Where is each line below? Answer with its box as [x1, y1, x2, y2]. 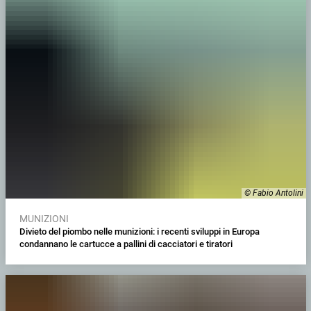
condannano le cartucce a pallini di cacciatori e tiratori [19, 238, 233, 249]
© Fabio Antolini [244, 187, 303, 198]
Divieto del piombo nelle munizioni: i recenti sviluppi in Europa [19, 226, 260, 237]
